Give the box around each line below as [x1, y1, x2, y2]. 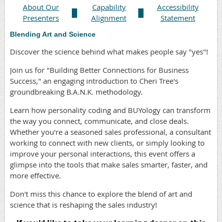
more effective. [10, 170, 61, 180]
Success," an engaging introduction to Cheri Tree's [10, 75, 178, 86]
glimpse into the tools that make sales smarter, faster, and [10, 159, 208, 169]
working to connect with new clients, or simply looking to [10, 137, 205, 148]
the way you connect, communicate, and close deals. [10, 115, 189, 126]
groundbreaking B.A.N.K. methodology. [10, 86, 143, 97]
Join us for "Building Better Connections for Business [10, 64, 189, 75]
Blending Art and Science [10, 30, 96, 38]
